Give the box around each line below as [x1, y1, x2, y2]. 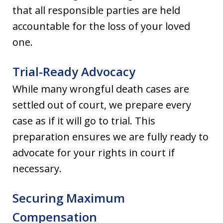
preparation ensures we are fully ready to [12, 129, 209, 143]
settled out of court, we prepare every [12, 98, 191, 111]
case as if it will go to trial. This [12, 113, 155, 127]
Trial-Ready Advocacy [12, 63, 135, 80]
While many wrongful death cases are [12, 82, 189, 96]
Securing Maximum [12, 189, 125, 206]
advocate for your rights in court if [12, 145, 175, 159]
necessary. [12, 161, 62, 175]
